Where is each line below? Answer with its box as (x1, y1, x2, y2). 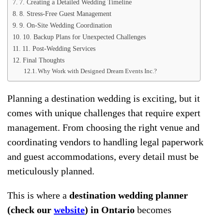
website (54, 204, 85, 215)
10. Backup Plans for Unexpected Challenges (22, 32, 146, 41)
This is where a (7, 189, 69, 201)
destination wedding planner (69, 189, 188, 201)
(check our (7, 204, 54, 215)
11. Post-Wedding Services (22, 44, 95, 52)
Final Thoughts (22, 56, 64, 64)
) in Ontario (85, 204, 135, 215)
